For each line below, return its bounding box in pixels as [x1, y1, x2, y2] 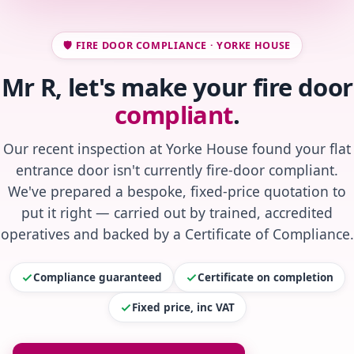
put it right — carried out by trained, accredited [21, 203, 333, 223]
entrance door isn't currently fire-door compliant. [16, 160, 338, 180]
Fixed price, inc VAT [131, 300, 235, 315]
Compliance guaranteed [32, 270, 162, 285]
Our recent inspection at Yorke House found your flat [3, 139, 351, 159]
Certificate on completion [197, 270, 333, 285]
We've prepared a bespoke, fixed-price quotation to [8, 182, 346, 201]
